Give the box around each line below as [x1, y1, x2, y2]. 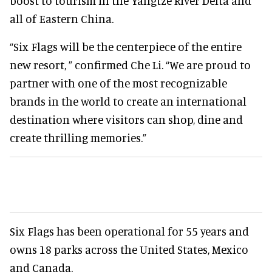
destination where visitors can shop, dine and [10, 112, 243, 126]
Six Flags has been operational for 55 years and [10, 223, 249, 238]
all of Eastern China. [10, 11, 114, 25]
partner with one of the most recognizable [10, 75, 227, 90]
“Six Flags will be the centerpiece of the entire [10, 39, 242, 53]
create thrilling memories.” [10, 130, 146, 144]
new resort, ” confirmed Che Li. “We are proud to [10, 57, 251, 72]
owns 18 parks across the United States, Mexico [10, 242, 248, 256]
